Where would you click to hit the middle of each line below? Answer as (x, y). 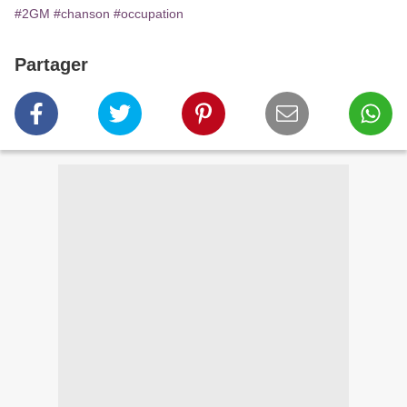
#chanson (82, 14)
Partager (51, 65)
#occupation (149, 14)
